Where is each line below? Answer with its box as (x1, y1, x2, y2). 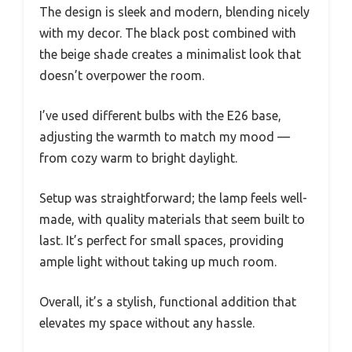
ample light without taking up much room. (39, 254, 277, 269)
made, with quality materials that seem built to (39, 211, 305, 226)
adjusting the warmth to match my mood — (39, 129, 290, 144)
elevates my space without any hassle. (39, 315, 255, 330)
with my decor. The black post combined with (39, 25, 296, 40)
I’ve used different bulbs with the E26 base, (39, 108, 281, 123)
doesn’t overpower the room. (39, 68, 204, 82)
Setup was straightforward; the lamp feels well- (39, 190, 307, 205)
